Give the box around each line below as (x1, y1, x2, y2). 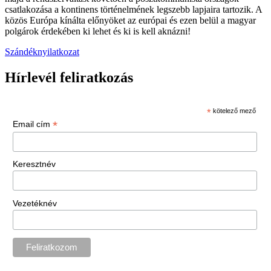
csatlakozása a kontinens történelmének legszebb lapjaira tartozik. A (5, 4, 262, 15)
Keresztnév (12, 159, 56, 169)
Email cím (12, 119, 53, 129)
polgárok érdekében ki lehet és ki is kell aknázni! (5, 26, 191, 37)
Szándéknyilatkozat (5, 47, 79, 57)
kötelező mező (211, 106, 256, 114)
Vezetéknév (12, 198, 57, 208)
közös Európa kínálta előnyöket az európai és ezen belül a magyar (5, 15, 256, 26)
